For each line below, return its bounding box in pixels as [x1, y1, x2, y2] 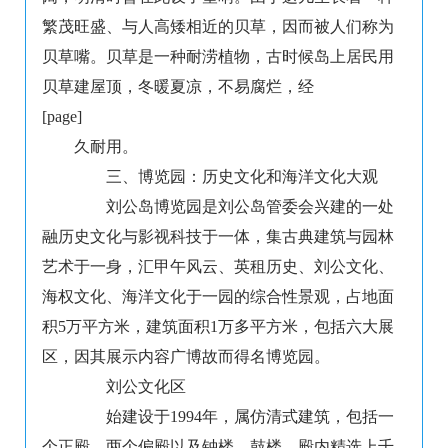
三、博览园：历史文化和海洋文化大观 [74, 168, 378, 186]
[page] [42, 108, 82, 126]
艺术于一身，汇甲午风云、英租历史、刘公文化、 [42, 258, 394, 276]
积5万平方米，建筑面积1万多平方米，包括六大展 [42, 318, 394, 336]
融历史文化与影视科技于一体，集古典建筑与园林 [42, 228, 394, 246]
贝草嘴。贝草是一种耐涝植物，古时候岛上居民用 [42, 48, 394, 66]
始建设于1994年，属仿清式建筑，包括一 [74, 408, 394, 426]
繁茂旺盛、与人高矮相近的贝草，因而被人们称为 [42, 18, 394, 36]
